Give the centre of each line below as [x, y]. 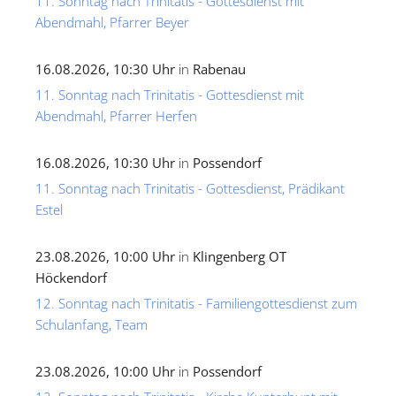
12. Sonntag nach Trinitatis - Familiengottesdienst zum [196, 304]
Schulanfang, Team [91, 325]
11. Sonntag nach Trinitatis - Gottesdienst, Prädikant [190, 189]
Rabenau [219, 69]
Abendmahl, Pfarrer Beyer [112, 23]
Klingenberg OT [240, 257]
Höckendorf [71, 278]
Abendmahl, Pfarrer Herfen [116, 116]
